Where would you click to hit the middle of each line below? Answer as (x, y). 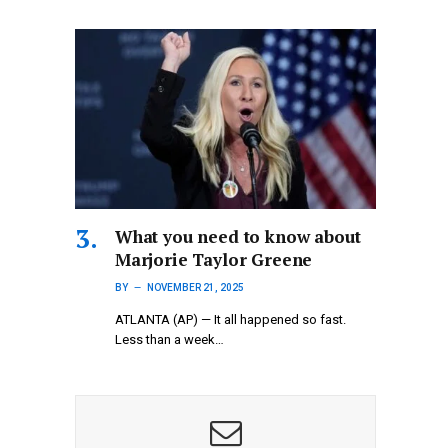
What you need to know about (238, 236)
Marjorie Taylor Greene (214, 259)
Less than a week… (169, 339)
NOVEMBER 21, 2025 (195, 287)
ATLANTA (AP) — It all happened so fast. (230, 319)
